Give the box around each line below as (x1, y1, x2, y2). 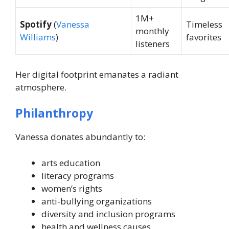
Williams (20, 31, 56, 43)
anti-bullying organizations (41, 195, 152, 207)
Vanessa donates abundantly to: (15, 131, 145, 143)
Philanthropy (15, 105, 93, 121)
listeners (135, 38, 170, 50)
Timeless (186, 18, 222, 30)
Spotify (20, 18, 52, 30)
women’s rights (41, 182, 102, 194)
